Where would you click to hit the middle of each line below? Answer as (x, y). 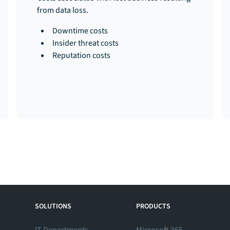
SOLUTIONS (53, 206)
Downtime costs (80, 31)
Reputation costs (81, 55)
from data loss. (63, 10)
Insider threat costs (85, 43)
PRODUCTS (153, 206)
